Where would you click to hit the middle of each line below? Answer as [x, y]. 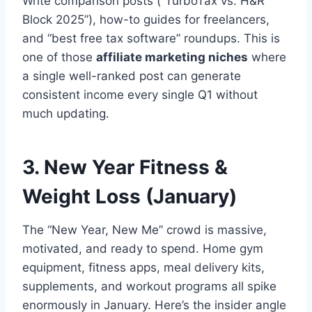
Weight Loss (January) [130, 197]
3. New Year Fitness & [125, 167]
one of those [59, 57]
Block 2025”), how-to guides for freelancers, [146, 20]
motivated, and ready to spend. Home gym [143, 249]
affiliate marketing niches [172, 57]
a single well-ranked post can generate [132, 76]
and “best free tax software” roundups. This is [151, 39]
